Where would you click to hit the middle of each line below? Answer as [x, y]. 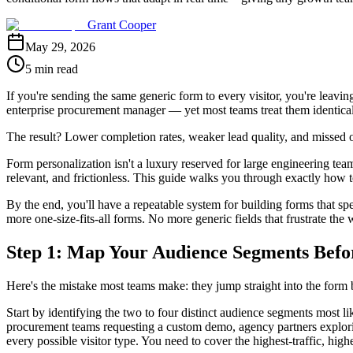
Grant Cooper [122, 24]
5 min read [52, 69]
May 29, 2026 [60, 46]
